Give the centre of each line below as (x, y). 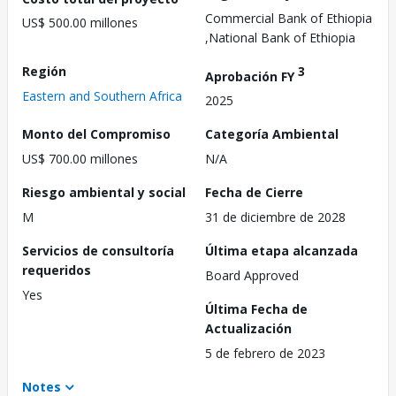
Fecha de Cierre (254, 193)
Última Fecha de (256, 309)
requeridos (57, 270)
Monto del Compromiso (96, 134)
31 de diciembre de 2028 (275, 217)
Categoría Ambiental (272, 134)
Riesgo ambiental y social (104, 193)
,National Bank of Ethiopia (280, 37)
